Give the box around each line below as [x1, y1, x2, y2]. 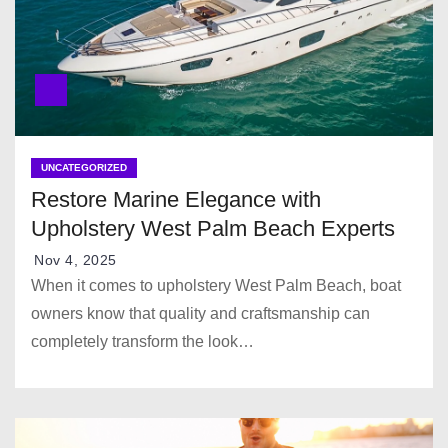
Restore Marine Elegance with [31, 186, 321, 212]
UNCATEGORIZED [41, 161, 127, 173]
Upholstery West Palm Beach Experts [31, 215, 395, 241]
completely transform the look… [31, 332, 254, 350]
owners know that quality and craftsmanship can [31, 304, 370, 322]
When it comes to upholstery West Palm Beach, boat [31, 276, 401, 294]
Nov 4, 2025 [34, 251, 117, 268]
